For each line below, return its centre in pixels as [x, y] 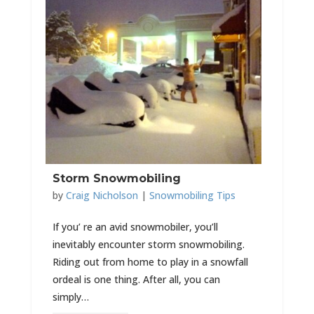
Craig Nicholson [102, 195]
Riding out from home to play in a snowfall [150, 262]
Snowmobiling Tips [192, 195]
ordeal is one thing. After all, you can [136, 279]
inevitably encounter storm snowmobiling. [148, 244]
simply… [70, 297]
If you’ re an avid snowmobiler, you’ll [135, 227]
